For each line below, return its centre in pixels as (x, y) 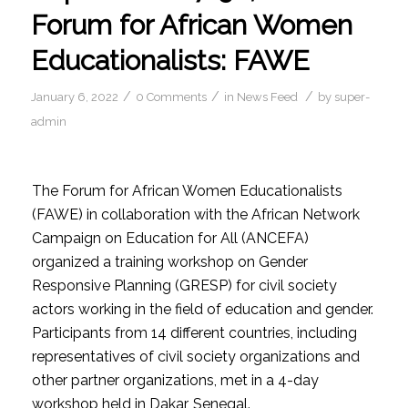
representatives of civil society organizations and (195, 357)
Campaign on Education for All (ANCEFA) (170, 239)
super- (352, 97)
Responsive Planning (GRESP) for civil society (184, 286)
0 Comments (171, 97)
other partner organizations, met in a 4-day (175, 381)
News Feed (267, 97)
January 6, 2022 (74, 97)
